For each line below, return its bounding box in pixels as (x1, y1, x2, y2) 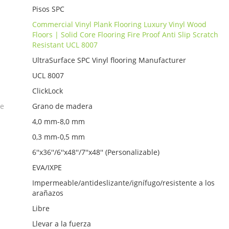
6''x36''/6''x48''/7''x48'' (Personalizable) (32, 147, 160, 157)
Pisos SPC (32, 4, 65, 14)
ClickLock (32, 86, 63, 96)
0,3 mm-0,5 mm (32, 132, 85, 142)
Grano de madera (32, 101, 93, 111)
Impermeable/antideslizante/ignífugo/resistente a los (32, 178, 215, 188)
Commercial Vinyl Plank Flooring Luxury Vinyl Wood (32, 19, 207, 30)
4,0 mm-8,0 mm (32, 117, 85, 127)
